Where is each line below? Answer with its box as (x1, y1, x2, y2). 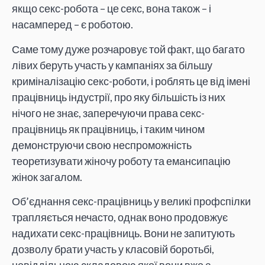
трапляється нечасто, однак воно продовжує (12, 210, 228, 224)
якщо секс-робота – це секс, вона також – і (12, 2, 211, 15)
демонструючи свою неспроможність (12, 138, 192, 151)
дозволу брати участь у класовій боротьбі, (12, 242, 214, 256)
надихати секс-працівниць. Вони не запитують (12, 226, 235, 240)
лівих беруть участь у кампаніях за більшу (12, 58, 212, 72)
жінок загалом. (12, 170, 82, 183)
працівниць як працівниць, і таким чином (12, 122, 205, 135)
